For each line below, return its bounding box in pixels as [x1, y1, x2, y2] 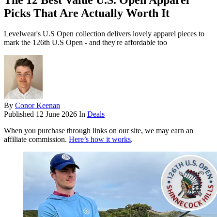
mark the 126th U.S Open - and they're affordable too [4, 38, 167, 47]
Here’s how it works [69, 135, 131, 144]
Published [4, 110, 36, 119]
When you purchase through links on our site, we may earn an [4, 126, 193, 135]
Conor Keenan [15, 101, 60, 110]
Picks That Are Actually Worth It [4, 7, 170, 20]
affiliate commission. [4, 135, 69, 144]
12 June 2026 [36, 110, 77, 119]
